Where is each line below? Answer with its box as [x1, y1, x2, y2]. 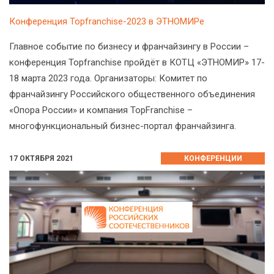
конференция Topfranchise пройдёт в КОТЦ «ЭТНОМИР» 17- [9, 56, 265, 68]
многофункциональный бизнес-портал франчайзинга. [9, 120, 236, 131]
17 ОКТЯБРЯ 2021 [9, 154, 73, 163]
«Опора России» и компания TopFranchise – [9, 104, 193, 116]
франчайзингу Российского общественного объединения [9, 88, 255, 100]
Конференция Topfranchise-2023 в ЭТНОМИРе [9, 15, 204, 27]
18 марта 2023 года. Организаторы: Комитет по [9, 72, 207, 84]
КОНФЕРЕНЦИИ [183, 154, 242, 163]
